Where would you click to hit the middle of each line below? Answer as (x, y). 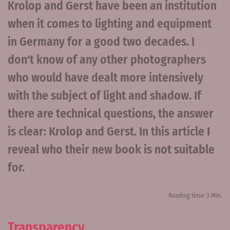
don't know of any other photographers (107, 60)
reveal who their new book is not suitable (111, 150)
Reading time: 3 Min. (195, 196)
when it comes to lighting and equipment (110, 24)
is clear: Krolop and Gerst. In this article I (109, 132)
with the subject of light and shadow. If (104, 96)
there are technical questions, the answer (111, 114)
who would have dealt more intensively (106, 78)
